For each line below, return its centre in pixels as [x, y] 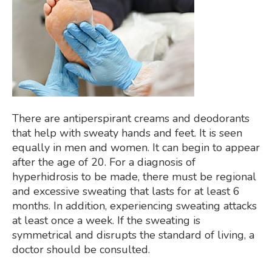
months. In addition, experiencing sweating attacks [134, 206]
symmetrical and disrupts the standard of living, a [133, 235]
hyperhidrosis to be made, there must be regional [134, 177]
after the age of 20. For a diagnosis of [104, 162]
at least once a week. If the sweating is [106, 220]
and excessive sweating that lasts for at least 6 [126, 191]
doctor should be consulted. [81, 250]
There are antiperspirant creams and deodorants [131, 118]
